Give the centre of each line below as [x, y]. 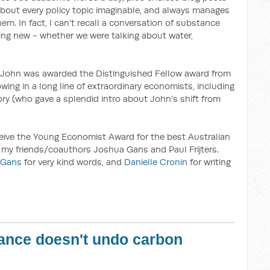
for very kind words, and [73, 162]
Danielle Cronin [156, 162]
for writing [209, 162]
